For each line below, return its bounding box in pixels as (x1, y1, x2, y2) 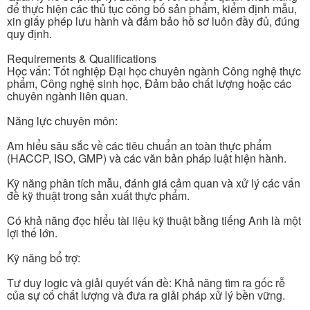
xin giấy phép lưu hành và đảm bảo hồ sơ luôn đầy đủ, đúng (7, 13, 300, 30)
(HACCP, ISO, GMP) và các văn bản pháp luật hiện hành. (7, 150, 286, 167)
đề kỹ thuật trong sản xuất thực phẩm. (7, 188, 190, 204)
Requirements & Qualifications (7, 51, 156, 67)
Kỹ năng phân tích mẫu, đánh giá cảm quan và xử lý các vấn (7, 175, 300, 192)
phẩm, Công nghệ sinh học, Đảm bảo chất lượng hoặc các (7, 75, 291, 92)
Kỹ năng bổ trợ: (7, 250, 80, 266)
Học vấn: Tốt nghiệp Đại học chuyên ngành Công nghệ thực (7, 63, 301, 80)
